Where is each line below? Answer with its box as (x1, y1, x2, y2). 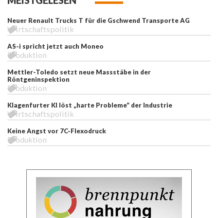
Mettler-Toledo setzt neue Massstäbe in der (7, 68, 151, 76)
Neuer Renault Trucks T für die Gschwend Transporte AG (7, 16, 190, 24)
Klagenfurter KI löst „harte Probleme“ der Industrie (7, 101, 172, 109)
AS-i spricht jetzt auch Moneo (7, 42, 104, 50)
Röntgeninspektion (7, 75, 70, 83)
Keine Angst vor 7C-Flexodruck (7, 127, 106, 135)
